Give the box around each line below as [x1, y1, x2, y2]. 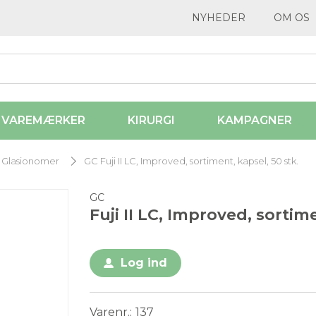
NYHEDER [192, 11, 245, 24]
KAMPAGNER [217, 114, 292, 128]
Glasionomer [1, 155, 59, 167]
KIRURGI [127, 114, 175, 128]
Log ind [121, 256, 167, 270]
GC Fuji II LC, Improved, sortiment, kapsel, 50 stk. [84, 155, 298, 167]
